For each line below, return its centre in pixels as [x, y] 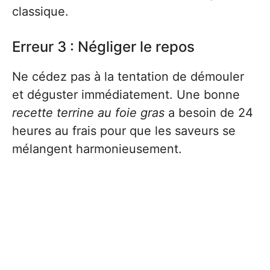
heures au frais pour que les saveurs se [124, 131]
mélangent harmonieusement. [97, 149]
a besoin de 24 [209, 113]
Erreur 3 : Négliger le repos [103, 47]
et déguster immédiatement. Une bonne [126, 95]
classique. [40, 11]
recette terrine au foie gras [88, 113]
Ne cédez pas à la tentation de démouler [128, 77]
